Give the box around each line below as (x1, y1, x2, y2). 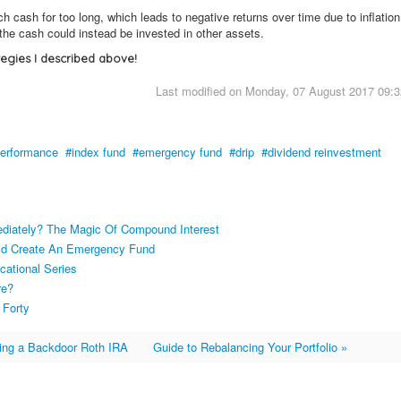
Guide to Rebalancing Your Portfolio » (153, 337, 347, 355)
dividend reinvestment (268, 142, 381, 160)
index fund (72, 142, 125, 160)
